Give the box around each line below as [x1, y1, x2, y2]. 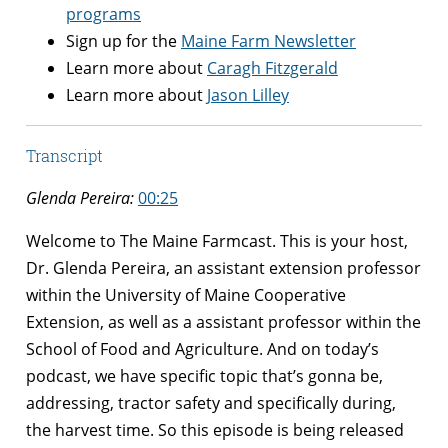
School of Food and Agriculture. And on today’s [26, 337, 379, 360]
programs [66, 2, 141, 25]
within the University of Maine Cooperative [26, 283, 346, 306]
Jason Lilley [207, 83, 289, 106]
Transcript [26, 144, 103, 166]
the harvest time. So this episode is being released [26, 418, 404, 441]
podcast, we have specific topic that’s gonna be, [26, 364, 383, 387]
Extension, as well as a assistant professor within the [26, 310, 421, 333]
